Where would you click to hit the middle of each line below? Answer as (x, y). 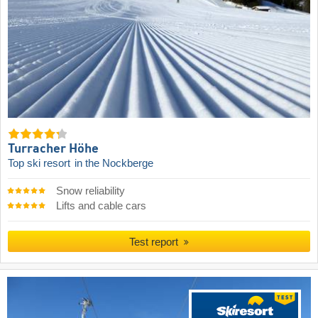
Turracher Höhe (53, 149)
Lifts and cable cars (101, 206)
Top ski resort (40, 164)
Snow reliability (90, 191)
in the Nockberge (114, 164)
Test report (155, 241)
